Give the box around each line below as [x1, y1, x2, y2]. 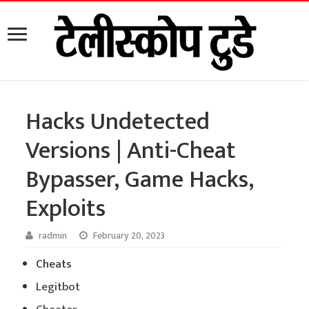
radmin [39, 228, 68, 243]
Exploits [26, 188, 106, 229]
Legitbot [36, 277, 81, 297]
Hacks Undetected [26, 101, 210, 142]
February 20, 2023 [93, 228, 166, 243]
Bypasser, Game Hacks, [26, 159, 255, 200]
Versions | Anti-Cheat [26, 130, 237, 171]
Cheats [36, 255, 72, 274]
